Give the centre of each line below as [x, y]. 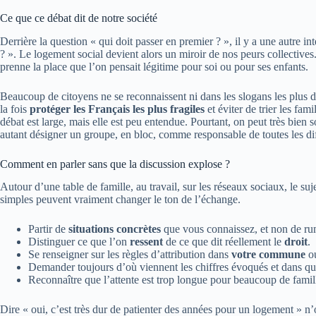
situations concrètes [115, 229]
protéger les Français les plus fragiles [117, 109]
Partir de [48, 229]
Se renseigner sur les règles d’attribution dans [130, 255]
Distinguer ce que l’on [79, 242]
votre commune [268, 255]
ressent [146, 242]
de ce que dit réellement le [224, 242]
